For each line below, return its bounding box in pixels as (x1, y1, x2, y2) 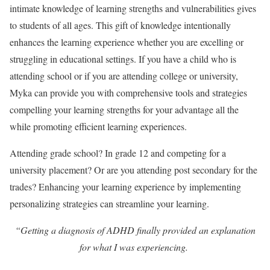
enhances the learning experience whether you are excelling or (10, 36, 243, 48)
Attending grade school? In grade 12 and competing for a (10, 146, 226, 159)
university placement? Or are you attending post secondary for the (10, 163, 257, 176)
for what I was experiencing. (79, 240, 191, 253)
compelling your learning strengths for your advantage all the (10, 103, 239, 116)
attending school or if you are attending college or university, (10, 69, 238, 82)
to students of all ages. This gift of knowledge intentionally (10, 19, 231, 31)
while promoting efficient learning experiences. (10, 120, 190, 133)
